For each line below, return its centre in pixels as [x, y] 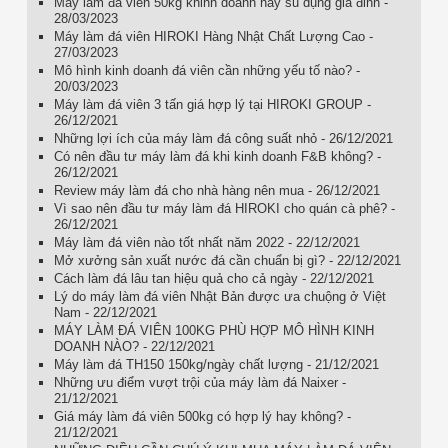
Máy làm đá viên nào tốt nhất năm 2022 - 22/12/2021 [206, 242]
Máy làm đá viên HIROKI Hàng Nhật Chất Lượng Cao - [213, 36]
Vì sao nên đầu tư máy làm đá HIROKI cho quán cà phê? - [224, 208]
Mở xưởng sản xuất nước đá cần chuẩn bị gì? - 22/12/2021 [227, 260]
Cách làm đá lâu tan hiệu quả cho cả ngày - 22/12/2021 [213, 278]
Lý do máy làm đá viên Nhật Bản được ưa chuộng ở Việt [219, 296]
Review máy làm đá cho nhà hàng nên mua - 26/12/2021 [216, 190]
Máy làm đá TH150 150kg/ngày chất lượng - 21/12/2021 [216, 364]
